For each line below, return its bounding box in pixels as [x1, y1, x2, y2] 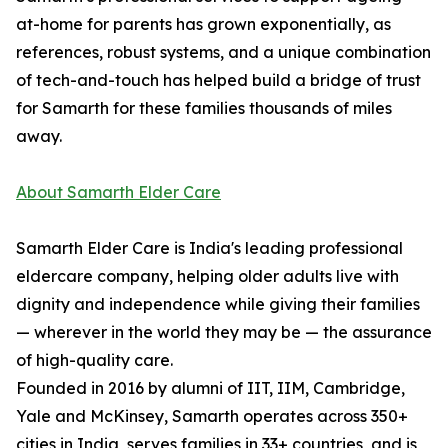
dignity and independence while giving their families [16, 294, 420, 315]
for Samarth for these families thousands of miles [16, 98, 392, 119]
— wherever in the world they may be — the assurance [16, 322, 432, 343]
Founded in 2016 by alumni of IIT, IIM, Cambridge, [16, 378, 405, 399]
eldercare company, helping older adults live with [16, 266, 399, 287]
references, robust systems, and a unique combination [16, 42, 431, 63]
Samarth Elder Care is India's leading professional [16, 238, 403, 259]
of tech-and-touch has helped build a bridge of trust [16, 70, 421, 91]
